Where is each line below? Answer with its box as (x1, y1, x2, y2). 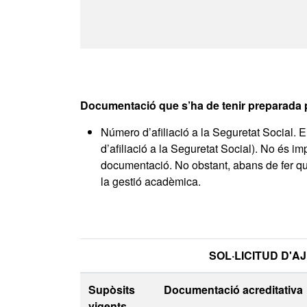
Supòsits (88, 282, 135, 297)
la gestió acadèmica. (101, 173, 204, 189)
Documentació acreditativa (164, 282, 303, 297)
